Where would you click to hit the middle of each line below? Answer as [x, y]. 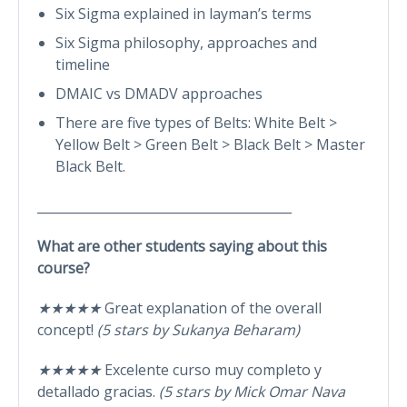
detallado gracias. [98, 391]
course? [64, 268]
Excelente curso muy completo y [213, 369]
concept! [67, 329]
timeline [83, 64]
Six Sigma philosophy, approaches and [186, 42]
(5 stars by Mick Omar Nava [252, 391]
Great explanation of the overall [213, 308]
